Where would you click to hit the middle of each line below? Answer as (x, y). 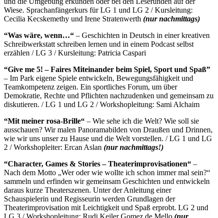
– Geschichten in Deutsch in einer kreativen (142, 35)
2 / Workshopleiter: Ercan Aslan (54, 147)
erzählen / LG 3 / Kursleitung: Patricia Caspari (75, 53)
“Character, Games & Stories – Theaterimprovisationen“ (98, 163)
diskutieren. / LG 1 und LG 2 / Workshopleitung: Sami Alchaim (102, 104)
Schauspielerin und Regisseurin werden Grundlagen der (90, 199)
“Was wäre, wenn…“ (39, 35)
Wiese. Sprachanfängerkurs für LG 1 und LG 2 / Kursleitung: (98, 10)
